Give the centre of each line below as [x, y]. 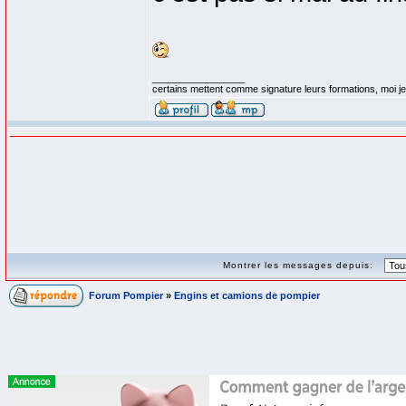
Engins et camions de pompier [247, 295]
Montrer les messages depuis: [302, 265]
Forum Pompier [126, 295]
